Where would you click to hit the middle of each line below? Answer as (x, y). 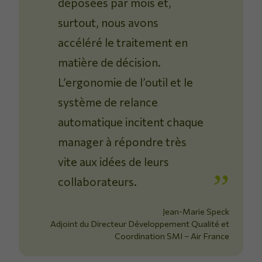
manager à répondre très (123, 142)
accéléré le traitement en (123, 42)
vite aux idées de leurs (114, 162)
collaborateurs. (98, 182)
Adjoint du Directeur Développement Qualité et (140, 224)
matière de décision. (110, 62)
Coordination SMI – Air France (172, 236)
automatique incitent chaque (131, 122)
